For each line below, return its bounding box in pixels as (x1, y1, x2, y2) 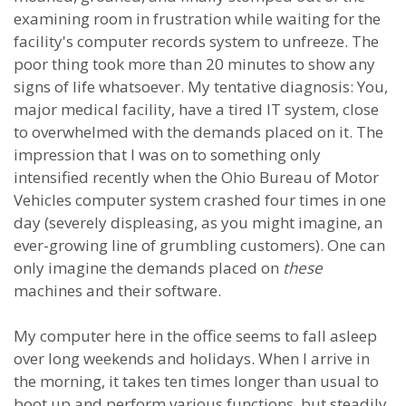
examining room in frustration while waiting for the (14, 8, 381, 29)
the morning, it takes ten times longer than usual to (14, 371, 379, 391)
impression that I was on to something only (14, 144, 321, 165)
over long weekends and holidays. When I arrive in (14, 348, 370, 369)
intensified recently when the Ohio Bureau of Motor (14, 167, 379, 188)
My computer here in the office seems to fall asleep (14, 325, 377, 346)
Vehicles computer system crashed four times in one (14, 189, 386, 210)
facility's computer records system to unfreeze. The (14, 31, 379, 52)
